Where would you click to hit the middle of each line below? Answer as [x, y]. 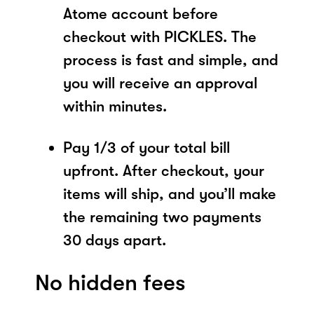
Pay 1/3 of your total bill [146, 147]
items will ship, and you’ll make [170, 193]
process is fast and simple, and [171, 60]
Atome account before [141, 13]
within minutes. [115, 106]
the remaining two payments [162, 217]
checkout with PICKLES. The [160, 36]
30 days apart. [115, 240]
